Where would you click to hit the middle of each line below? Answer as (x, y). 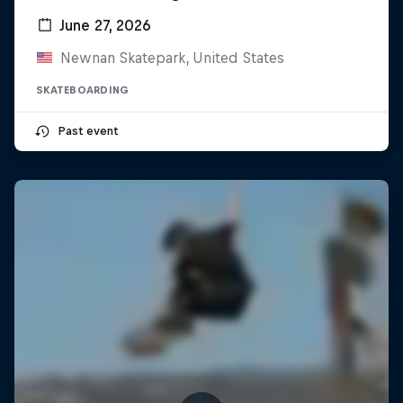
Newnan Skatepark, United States (172, 57)
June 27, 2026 (105, 25)
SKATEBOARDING (83, 90)
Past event (88, 130)
